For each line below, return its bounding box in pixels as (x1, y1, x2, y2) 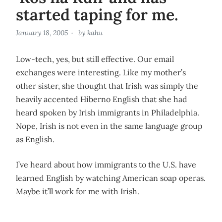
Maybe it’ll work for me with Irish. (16, 186, 139, 196)
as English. (16, 134, 55, 144)
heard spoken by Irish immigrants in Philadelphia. (16, 108, 199, 117)
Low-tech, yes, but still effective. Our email (16, 54, 174, 64)
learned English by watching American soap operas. (16, 173, 206, 183)
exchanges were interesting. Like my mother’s (16, 67, 186, 77)
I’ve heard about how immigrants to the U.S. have (16, 160, 196, 169)
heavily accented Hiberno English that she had (16, 94, 187, 104)
